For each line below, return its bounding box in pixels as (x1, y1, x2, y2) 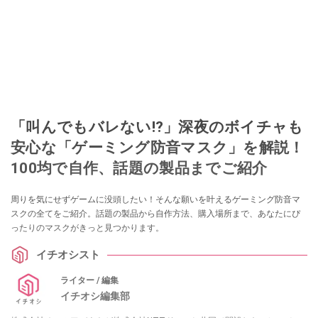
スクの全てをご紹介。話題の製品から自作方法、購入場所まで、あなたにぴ (11, 209, 300, 219)
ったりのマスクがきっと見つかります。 (11, 223, 164, 234)
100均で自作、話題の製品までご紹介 (11, 159, 268, 177)
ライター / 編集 (60, 275, 119, 285)
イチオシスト (36, 248, 100, 261)
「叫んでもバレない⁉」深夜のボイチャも (11, 118, 304, 136)
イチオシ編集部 (60, 290, 130, 302)
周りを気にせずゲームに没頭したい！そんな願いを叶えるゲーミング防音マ (11, 194, 300, 205)
